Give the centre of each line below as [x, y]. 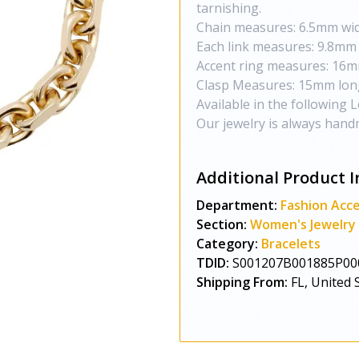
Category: [227, 244]
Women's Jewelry [303, 224]
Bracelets [291, 244]
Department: [237, 205]
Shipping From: [242, 282]
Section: [222, 224]
